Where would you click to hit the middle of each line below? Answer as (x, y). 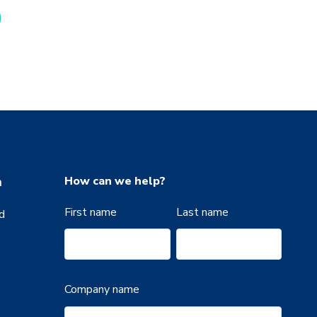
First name (91, 212)
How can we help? (115, 181)
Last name (202, 212)
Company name (102, 290)
